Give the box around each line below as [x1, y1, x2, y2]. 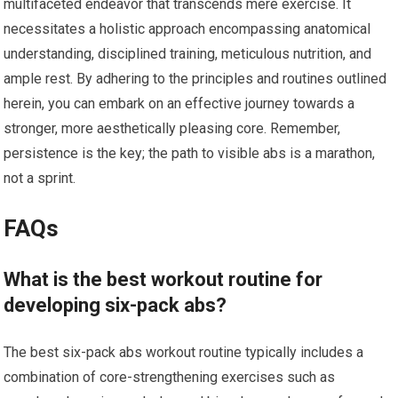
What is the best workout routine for [4, 268, 323, 291]
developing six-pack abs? [4, 294, 227, 316]
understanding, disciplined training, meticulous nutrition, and [4, 45, 372, 62]
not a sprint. [4, 170, 76, 187]
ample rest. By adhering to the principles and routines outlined [4, 70, 387, 87]
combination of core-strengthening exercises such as [4, 369, 336, 386]
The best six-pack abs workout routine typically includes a [4, 344, 364, 361]
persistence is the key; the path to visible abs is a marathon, [4, 145, 376, 162]
